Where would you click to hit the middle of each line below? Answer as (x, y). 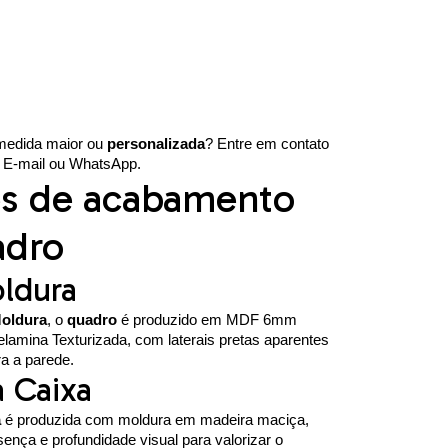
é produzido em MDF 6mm (206, 319)
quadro (91, 319)
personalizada (155, 143)
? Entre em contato (266, 143)
